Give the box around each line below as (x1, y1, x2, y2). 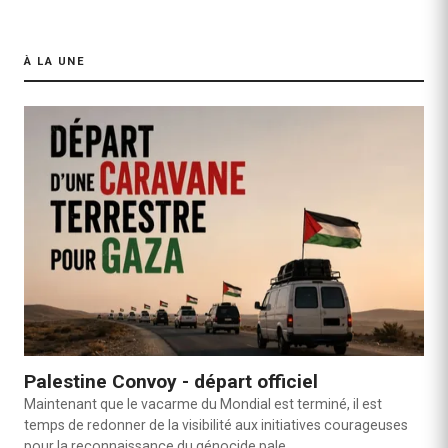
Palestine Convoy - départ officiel (24, 369, 318, 393)
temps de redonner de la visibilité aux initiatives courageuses (24, 416, 408, 433)
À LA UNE (24, 54, 86, 68)
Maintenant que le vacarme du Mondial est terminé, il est (24, 395, 382, 412)
